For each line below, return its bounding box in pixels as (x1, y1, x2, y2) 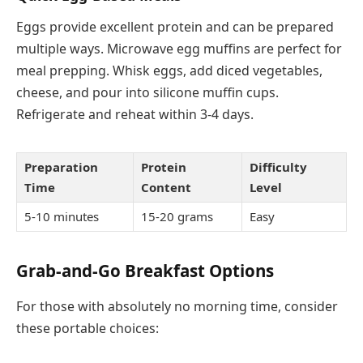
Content (141, 179, 191, 196)
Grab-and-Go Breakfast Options (16, 259, 274, 283)
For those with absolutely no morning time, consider (16, 297, 338, 315)
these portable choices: (16, 318, 159, 337)
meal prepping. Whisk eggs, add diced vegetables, (16, 62, 322, 80)
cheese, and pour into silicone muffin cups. (16, 83, 279, 102)
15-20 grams (141, 208, 213, 225)
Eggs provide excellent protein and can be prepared (16, 18, 334, 36)
